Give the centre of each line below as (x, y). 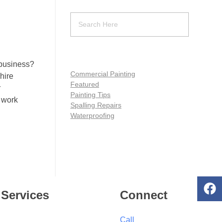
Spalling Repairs (96, 105)
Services (25, 195)
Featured (85, 84)
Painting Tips (90, 94)
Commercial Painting (103, 74)
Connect (143, 195)
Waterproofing (92, 115)
